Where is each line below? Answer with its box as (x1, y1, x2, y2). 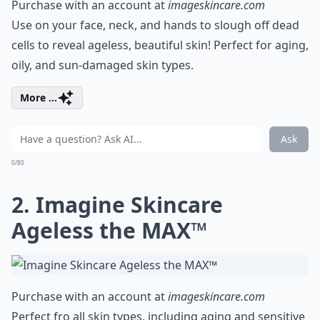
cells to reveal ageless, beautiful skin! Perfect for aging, (11, 37, 309, 53)
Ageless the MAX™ (11, 216, 207, 245)
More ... (20, 91, 57, 104)
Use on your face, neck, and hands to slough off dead (11, 17, 299, 33)
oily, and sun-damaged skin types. (11, 57, 194, 73)
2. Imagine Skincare (11, 190, 223, 219)
